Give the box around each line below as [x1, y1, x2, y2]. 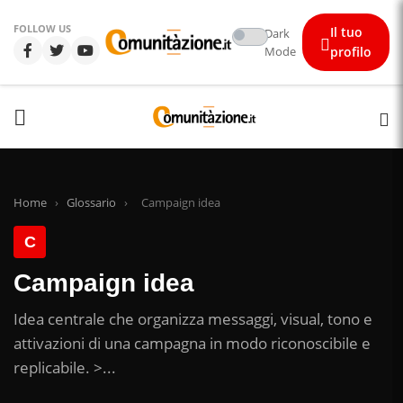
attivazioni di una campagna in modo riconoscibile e [13, 333, 371, 354]
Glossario [67, 194, 116, 210]
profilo [330, 43, 372, 60]
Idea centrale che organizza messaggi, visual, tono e [13, 309, 372, 329]
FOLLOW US [13, 21, 71, 35]
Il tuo [330, 23, 363, 40]
